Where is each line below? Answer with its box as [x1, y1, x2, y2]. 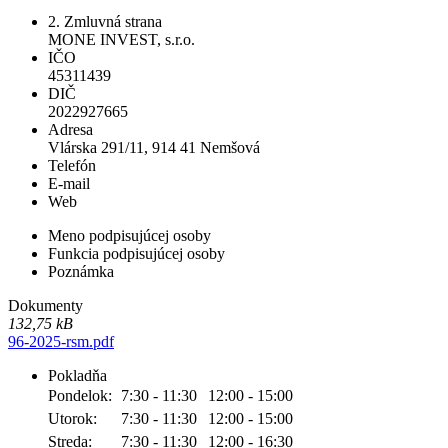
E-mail [48, 175, 90, 193]
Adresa [48, 121, 93, 139]
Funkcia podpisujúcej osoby [48, 245, 225, 263]
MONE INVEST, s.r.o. [48, 31, 195, 49]
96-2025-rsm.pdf [8, 333, 114, 351]
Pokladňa [48, 367, 107, 385]
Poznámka [48, 263, 114, 281]
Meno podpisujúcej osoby [48, 227, 211, 245]
